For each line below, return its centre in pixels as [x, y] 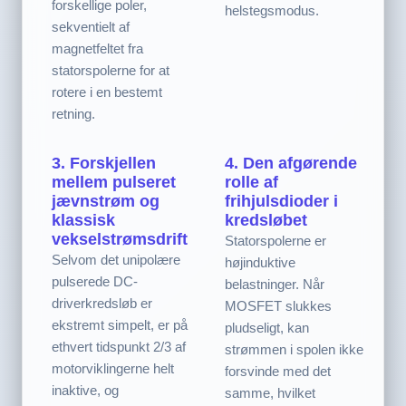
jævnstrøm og [106, 201]
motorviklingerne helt [113, 368]
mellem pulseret [114, 182]
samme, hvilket [270, 392]
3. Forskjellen [104, 163]
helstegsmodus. [272, 10]
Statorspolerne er [275, 240]
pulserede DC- [95, 281]
